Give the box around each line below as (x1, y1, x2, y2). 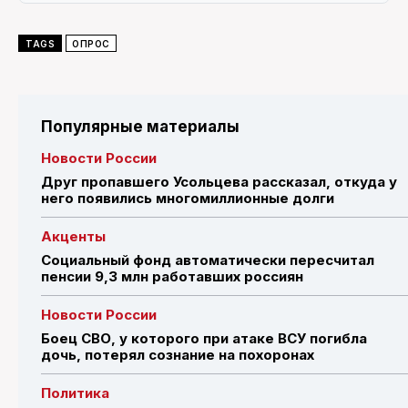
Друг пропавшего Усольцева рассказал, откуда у (41, 172, 397, 190)
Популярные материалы (41, 117, 240, 136)
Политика (41, 383, 109, 402)
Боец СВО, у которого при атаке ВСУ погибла (41, 329, 367, 347)
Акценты (41, 227, 106, 245)
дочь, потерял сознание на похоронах (41, 345, 314, 363)
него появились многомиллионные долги (41, 189, 334, 207)
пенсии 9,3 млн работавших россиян (41, 267, 303, 285)
